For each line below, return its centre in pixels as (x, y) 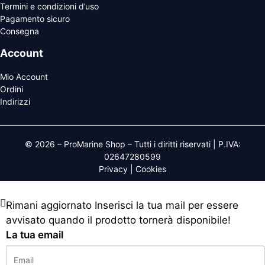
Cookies (151, 169)
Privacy (113, 169)
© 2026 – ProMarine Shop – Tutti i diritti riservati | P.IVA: (132, 144)
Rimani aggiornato (49, 205)
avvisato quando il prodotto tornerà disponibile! (118, 220)
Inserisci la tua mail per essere (167, 205)
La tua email (35, 235)
